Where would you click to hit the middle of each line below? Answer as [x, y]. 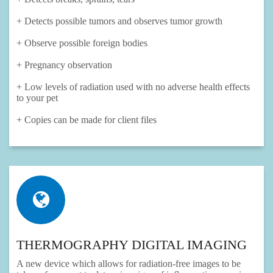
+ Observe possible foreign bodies [82, 43]
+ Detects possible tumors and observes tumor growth [119, 21]
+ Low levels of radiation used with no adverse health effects [133, 87]
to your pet [37, 98]
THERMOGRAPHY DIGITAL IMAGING [132, 245]
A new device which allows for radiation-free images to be [129, 264]
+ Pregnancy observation [64, 65]
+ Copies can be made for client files [87, 120]
